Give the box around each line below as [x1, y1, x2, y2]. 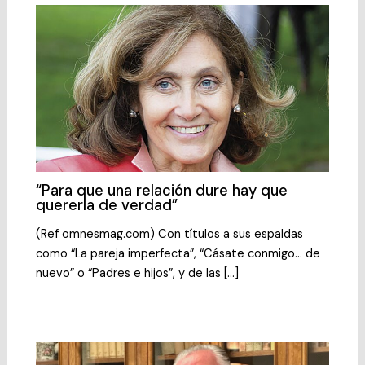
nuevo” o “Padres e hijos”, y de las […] [36, 265, 240, 281]
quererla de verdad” [36, 196, 178, 216]
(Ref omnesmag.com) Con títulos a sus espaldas [36, 226, 304, 242]
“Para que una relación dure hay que [36, 181, 288, 201]
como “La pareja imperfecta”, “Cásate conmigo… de [36, 245, 321, 262]
